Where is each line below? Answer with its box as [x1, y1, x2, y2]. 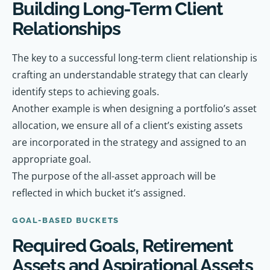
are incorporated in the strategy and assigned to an [12, 136, 246, 149]
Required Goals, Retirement [12, 235, 233, 257]
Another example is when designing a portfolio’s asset [12, 102, 257, 116]
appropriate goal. [12, 152, 91, 166]
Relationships [12, 18, 121, 40]
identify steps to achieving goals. [12, 85, 159, 99]
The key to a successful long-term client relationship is [12, 51, 257, 65]
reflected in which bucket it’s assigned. [12, 186, 186, 200]
